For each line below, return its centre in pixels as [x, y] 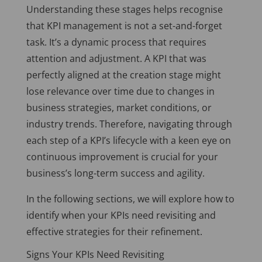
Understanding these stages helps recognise [124, 10]
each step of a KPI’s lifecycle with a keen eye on [128, 141]
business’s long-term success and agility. [115, 173]
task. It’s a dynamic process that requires [116, 42]
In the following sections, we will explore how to [130, 199]
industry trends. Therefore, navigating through [129, 124]
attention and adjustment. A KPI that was [116, 59]
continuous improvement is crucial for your [122, 157]
